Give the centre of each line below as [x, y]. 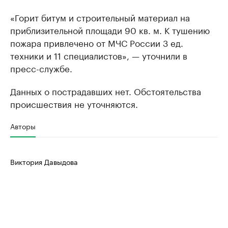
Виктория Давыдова [44, 161]
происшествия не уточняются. [74, 103]
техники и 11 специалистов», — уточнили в [99, 55]
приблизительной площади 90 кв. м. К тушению [110, 30]
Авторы [23, 126]
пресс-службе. [41, 68]
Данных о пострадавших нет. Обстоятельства [106, 91]
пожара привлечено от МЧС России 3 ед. [97, 42]
